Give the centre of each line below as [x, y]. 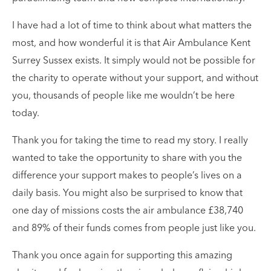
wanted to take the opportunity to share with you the [127, 159]
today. [26, 114]
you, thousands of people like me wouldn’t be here [123, 96]
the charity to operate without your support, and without [135, 79]
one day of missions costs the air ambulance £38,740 [128, 211]
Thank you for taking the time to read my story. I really [130, 141]
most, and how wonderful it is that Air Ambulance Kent [131, 44]
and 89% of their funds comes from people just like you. [134, 229]
